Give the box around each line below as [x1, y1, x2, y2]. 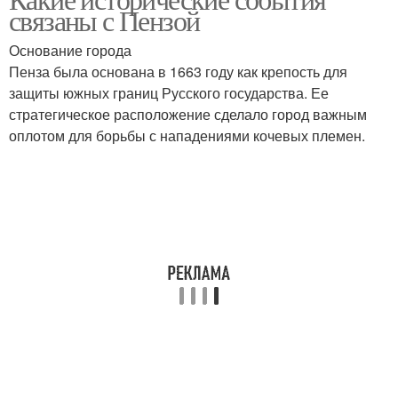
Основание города [9, 40, 131, 60]
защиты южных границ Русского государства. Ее [9, 83, 329, 103]
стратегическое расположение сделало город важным [9, 104, 367, 124]
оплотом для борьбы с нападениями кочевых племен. [9, 125, 365, 146]
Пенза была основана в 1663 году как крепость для [9, 61, 347, 82]
